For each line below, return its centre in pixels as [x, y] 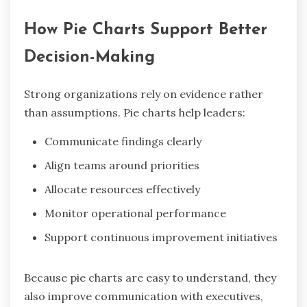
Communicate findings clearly [123, 141]
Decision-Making [89, 57]
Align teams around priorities [122, 165]
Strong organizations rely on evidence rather [144, 94]
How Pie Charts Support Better [146, 30]
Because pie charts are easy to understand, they [150, 277]
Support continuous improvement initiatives [161, 237]
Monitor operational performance [135, 213]
